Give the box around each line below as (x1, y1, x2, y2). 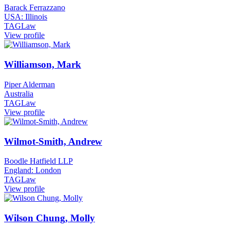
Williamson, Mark (4, 59, 81, 70)
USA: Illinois (4, 12, 47, 22)
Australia (4, 89, 33, 98)
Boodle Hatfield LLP (4, 157, 73, 166)
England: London (4, 166, 61, 175)
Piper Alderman (4, 80, 55, 89)
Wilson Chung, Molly (4, 212, 95, 223)
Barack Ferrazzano (4, 3, 65, 12)
